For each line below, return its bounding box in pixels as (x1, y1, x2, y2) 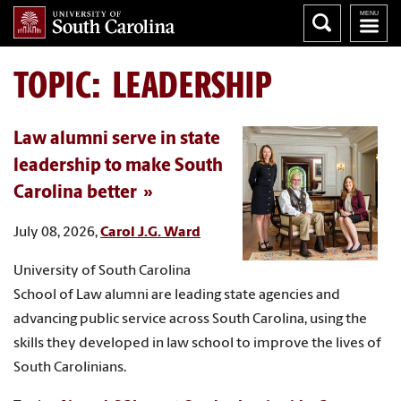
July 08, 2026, (13, 225, 100, 240)
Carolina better (13, 183, 137, 202)
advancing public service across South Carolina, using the (13, 311, 367, 327)
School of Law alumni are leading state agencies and (13, 287, 340, 303)
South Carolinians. (13, 360, 126, 375)
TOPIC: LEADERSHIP (13, 62, 273, 107)
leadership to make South (13, 157, 223, 175)
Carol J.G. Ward (100, 225, 200, 240)
